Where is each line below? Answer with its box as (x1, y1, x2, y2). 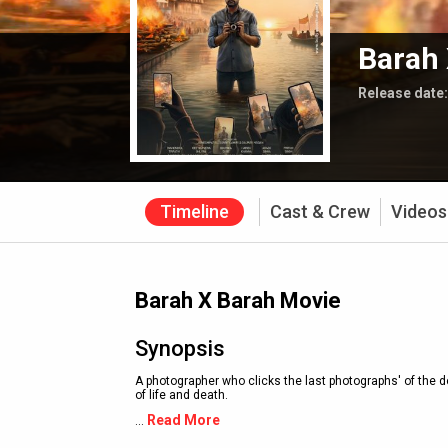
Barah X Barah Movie (135, 288, 341, 313)
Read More (147, 412, 220, 428)
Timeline (160, 201, 229, 222)
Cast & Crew (270, 201, 370, 222)
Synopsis (135, 336, 225, 361)
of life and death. (135, 388, 228, 402)
